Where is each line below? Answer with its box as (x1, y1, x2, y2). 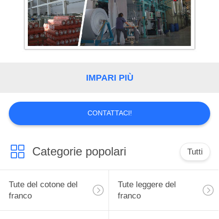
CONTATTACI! (87, 109, 132, 117)
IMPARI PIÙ (86, 72, 133, 83)
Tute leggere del (117, 180, 176, 190)
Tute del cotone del (8, 180, 78, 190)
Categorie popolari (32, 145, 126, 158)
